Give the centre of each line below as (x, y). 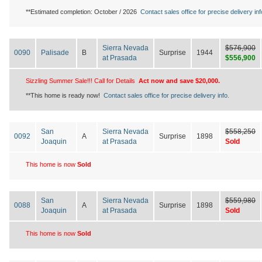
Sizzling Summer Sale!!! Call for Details (80, 81)
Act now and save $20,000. (179, 81)
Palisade (55, 53)
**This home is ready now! (65, 95)
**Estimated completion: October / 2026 (83, 12)
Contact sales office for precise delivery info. (166, 95)
